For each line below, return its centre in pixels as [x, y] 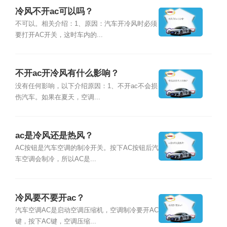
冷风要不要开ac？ [50, 198]
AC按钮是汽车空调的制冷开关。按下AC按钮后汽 [87, 148]
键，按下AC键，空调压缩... [55, 222]
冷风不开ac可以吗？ [54, 11]
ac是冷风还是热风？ [54, 136]
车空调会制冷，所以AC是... [55, 159]
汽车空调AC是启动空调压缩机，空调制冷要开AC [87, 211]
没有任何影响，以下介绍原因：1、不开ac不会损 [86, 86]
